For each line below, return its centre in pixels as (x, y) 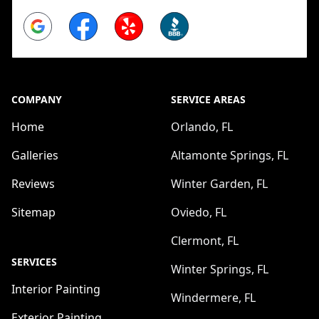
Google (42, 20)
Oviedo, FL (199, 212)
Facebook (94, 20)
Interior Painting (56, 289)
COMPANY (37, 99)
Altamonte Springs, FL (230, 155)
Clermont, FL (205, 240)
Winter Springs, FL (220, 269)
